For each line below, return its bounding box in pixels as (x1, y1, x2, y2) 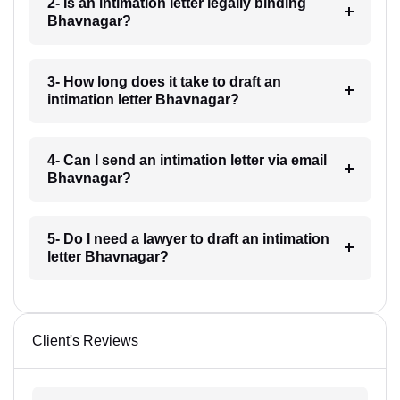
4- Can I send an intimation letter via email (46, 152, 327, 168)
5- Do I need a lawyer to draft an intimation (46, 230, 329, 246)
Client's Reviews (32, 332, 138, 348)
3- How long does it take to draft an (46, 73, 281, 89)
